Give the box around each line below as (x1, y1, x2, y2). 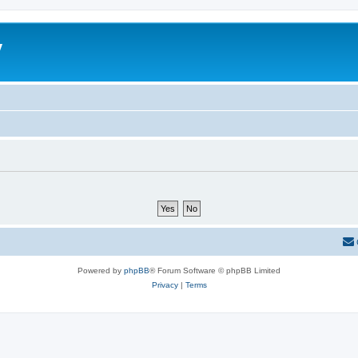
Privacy (151, 280, 178, 289)
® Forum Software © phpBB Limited (149, 266, 280, 275)
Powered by (78, 266, 124, 275)
